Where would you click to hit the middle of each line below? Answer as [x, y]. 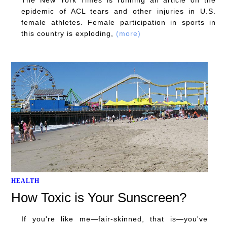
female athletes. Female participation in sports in [119, 22]
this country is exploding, [69, 33]
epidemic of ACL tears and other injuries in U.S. [119, 11]
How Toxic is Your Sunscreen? [99, 197]
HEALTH [25, 181]
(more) [128, 33]
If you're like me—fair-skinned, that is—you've [115, 219]
